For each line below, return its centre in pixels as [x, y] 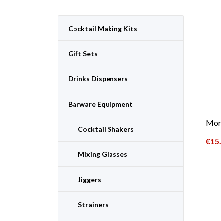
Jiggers [90, 179]
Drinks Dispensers [98, 78]
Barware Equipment [100, 104]
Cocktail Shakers [106, 129]
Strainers [93, 204]
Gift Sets [83, 53]
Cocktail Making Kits [103, 28]
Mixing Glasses [103, 154]
